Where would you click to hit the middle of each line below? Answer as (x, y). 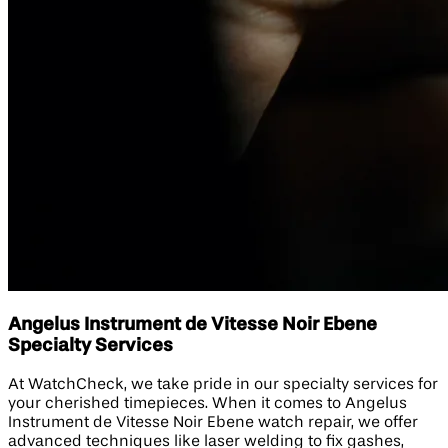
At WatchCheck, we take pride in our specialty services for (223, 384)
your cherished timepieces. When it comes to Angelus (207, 403)
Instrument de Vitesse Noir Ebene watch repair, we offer (213, 422)
